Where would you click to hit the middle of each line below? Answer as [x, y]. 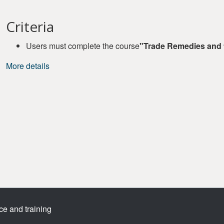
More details [28, 66]
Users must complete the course [83, 46]
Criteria [30, 26]
